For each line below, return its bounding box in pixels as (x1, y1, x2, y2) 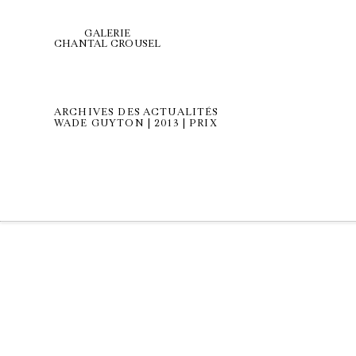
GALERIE (84, 27, 131, 40)
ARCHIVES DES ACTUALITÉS (54, 106, 219, 118)
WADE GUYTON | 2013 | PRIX (54, 117, 218, 130)
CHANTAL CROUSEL (54, 37, 161, 50)
